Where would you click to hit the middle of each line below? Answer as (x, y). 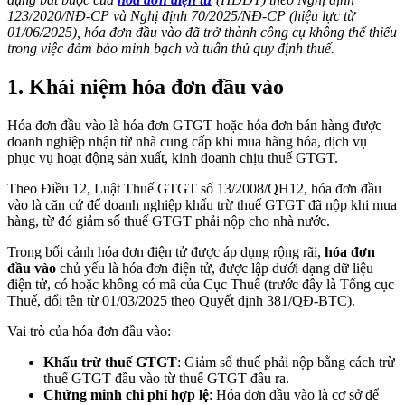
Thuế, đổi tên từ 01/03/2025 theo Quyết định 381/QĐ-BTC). (181, 301)
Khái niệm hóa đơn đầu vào (156, 87)
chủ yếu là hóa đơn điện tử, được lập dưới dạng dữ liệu (215, 268)
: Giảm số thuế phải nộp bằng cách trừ (286, 363)
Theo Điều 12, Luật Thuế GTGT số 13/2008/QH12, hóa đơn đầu (194, 189)
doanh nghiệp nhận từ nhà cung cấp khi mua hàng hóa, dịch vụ (187, 142)
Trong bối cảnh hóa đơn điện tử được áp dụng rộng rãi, (166, 252)
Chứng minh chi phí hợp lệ (126, 395)
